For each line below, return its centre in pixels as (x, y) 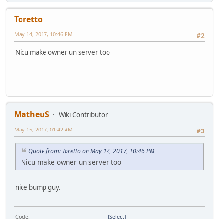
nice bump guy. (38, 187)
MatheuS (32, 115)
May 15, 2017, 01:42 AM (44, 130)
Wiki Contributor (83, 115)
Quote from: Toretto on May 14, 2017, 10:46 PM (91, 151)
